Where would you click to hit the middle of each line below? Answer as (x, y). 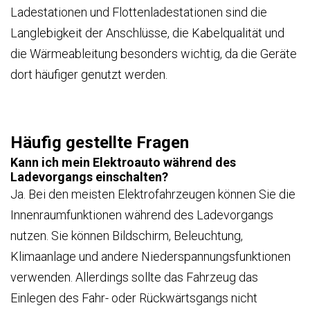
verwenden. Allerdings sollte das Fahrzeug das (134, 277)
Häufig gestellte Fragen (100, 142)
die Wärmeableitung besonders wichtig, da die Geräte (154, 54)
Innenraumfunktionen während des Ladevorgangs (142, 215)
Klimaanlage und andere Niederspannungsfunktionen (151, 256)
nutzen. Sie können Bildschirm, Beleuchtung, (127, 235)
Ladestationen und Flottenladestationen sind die (139, 12)
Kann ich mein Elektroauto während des (123, 162)
